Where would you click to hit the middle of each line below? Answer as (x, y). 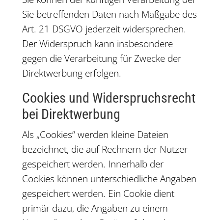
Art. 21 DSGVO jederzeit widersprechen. (104, 29)
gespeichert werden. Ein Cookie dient (98, 193)
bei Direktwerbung (71, 114)
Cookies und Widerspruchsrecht (109, 98)
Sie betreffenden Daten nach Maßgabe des (109, 14)
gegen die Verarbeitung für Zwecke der (101, 58)
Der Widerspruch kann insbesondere (97, 44)
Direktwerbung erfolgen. (71, 73)
